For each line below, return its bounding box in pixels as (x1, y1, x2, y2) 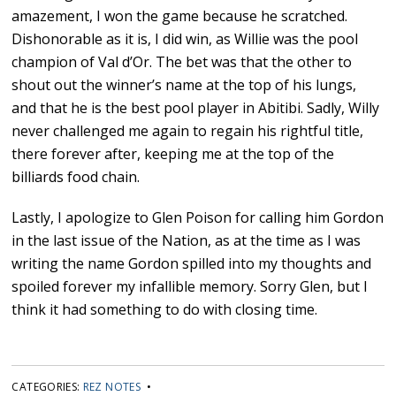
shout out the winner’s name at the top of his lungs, (11, 75, 357, 95)
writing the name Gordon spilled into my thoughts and (11, 254, 372, 274)
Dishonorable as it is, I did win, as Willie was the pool (11, 29, 359, 49)
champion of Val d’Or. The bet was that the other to (11, 52, 353, 72)
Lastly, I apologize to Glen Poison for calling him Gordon (11, 208, 385, 228)
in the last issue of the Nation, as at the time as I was (11, 231, 362, 251)
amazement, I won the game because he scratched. (11, 6, 348, 27)
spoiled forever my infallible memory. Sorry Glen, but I (11, 277, 369, 297)
